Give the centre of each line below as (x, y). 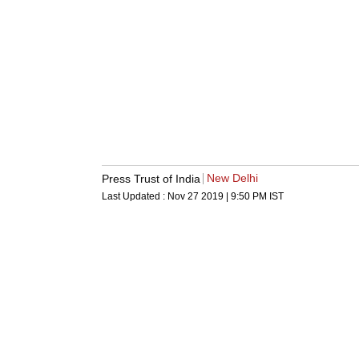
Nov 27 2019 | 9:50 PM (217, 197)
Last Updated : (135, 197)
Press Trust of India (151, 178)
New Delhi (232, 178)
